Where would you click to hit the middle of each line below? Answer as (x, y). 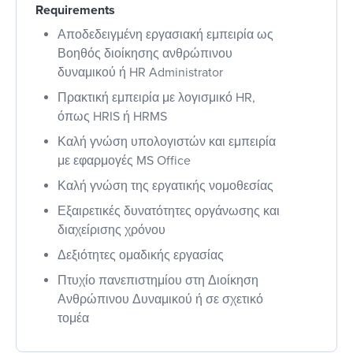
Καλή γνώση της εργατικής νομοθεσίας (165, 186)
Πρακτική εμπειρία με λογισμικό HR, (156, 97)
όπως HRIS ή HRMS (112, 116)
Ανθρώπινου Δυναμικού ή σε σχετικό (160, 299)
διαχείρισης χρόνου (111, 230)
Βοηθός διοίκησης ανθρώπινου (145, 53)
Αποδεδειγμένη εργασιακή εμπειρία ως (165, 34)
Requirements (75, 10)
